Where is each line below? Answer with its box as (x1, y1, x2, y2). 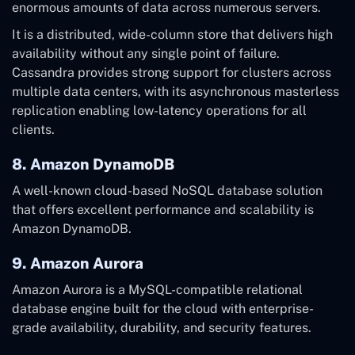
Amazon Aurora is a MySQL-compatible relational (12, 282, 303, 298)
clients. (12, 122, 55, 138)
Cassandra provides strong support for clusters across (12, 65, 331, 81)
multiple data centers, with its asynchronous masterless (12, 84, 339, 100)
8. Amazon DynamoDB (12, 155, 174, 174)
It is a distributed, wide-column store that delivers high (12, 27, 333, 43)
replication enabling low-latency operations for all (12, 103, 307, 119)
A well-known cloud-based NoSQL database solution (12, 183, 323, 199)
